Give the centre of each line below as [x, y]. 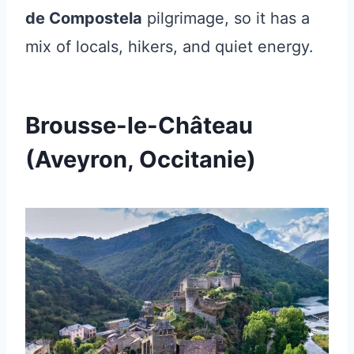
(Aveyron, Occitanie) [141, 159]
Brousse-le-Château [139, 125]
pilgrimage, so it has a [226, 18]
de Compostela [84, 18]
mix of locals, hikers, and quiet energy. [169, 46]
